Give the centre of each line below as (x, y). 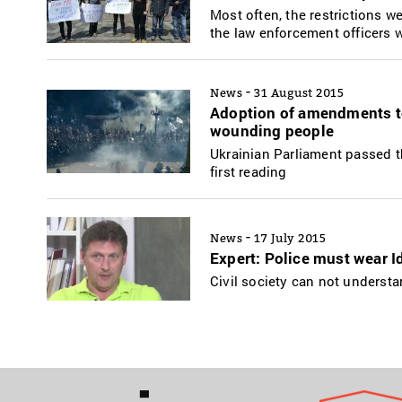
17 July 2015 (290, 238)
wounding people (272, 131)
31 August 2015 (299, 93)
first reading (249, 172)
